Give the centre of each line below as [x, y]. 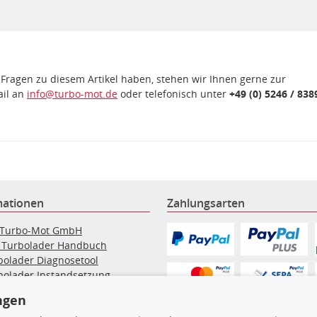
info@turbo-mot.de [72, 93]
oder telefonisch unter [173, 93]
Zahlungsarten [206, 203]
